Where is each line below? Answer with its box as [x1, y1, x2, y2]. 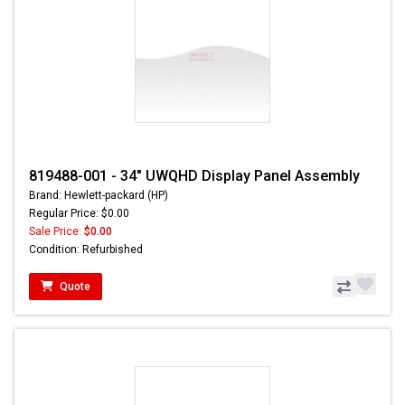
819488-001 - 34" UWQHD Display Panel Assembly [29, 167, 360, 185]
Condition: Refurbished [29, 243, 143, 257]
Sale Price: [29, 225, 84, 239]
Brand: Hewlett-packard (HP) [29, 189, 168, 202]
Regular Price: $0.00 [29, 207, 129, 221]
